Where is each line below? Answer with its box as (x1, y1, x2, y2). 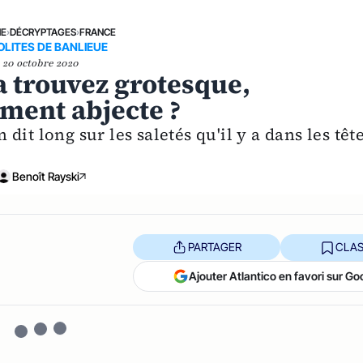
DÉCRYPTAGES (10, 25, 77, 38)
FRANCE (79, 25, 117, 38)
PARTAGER (187, 240, 241, 254)
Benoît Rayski (11, 169, 79, 183)
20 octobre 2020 (2, 56, 79, 70)
